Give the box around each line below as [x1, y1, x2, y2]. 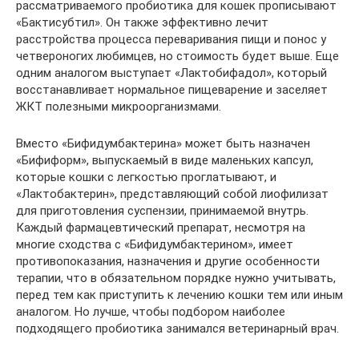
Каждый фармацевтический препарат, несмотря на [16, 220, 305, 235]
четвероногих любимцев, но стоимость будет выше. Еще [16, 48, 339, 63]
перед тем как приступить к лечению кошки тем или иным [16, 287, 343, 302]
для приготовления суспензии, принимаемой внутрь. [16, 203, 309, 218]
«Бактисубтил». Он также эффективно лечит [16, 14, 268, 30]
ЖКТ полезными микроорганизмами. [16, 99, 221, 114]
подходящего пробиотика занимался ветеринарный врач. [16, 321, 339, 336]
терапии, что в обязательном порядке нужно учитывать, [16, 270, 336, 285]
